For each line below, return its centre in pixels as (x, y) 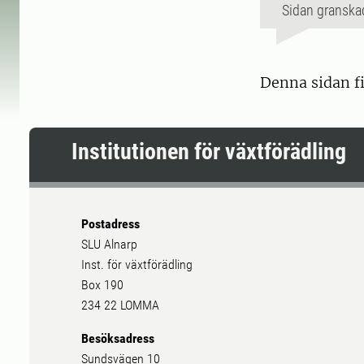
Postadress (110, 224)
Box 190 (102, 285)
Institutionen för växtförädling (209, 152)
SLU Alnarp (109, 245)
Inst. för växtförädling (137, 265)
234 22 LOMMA (120, 305)
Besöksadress (118, 339)
